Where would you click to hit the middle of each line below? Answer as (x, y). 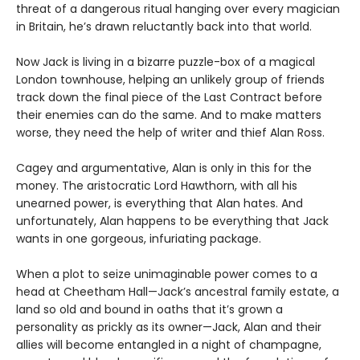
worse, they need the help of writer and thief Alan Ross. (170, 133)
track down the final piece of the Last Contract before (169, 98)
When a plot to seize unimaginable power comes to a (167, 274)
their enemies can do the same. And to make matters (169, 115)
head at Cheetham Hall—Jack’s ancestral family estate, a (178, 292)
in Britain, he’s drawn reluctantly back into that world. (164, 27)
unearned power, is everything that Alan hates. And (160, 204)
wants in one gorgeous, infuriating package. (139, 239)
